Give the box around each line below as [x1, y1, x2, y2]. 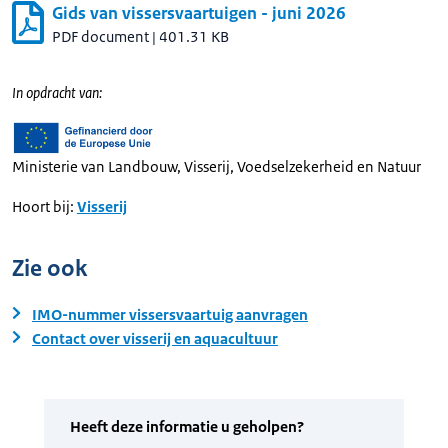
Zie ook [12, 253, 87, 283]
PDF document [52, 27, 149, 46]
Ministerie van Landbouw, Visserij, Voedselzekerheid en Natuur [12, 156, 421, 176]
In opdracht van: [12, 83, 102, 102]
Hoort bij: [12, 196, 74, 216]
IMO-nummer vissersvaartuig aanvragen [32, 304, 308, 324]
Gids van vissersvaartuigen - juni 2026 [52, 2, 346, 24]
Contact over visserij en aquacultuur [32, 328, 278, 348]
